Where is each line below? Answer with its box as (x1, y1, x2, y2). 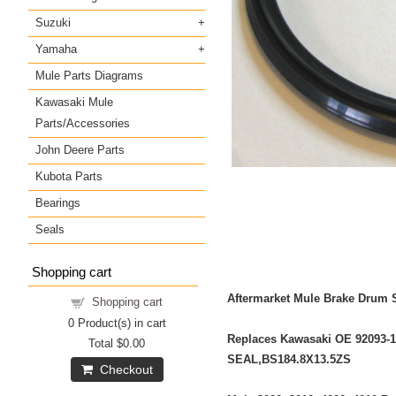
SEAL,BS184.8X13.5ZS (227, 352, 351, 366)
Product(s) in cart (73, 316, 166, 330)
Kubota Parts (35, 169, 103, 183)
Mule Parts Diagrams (35, 68, 143, 82)
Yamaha (35, 42, 77, 56)
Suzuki (35, 15, 71, 29)
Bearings (35, 195, 80, 209)
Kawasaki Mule (35, 95, 113, 109)
